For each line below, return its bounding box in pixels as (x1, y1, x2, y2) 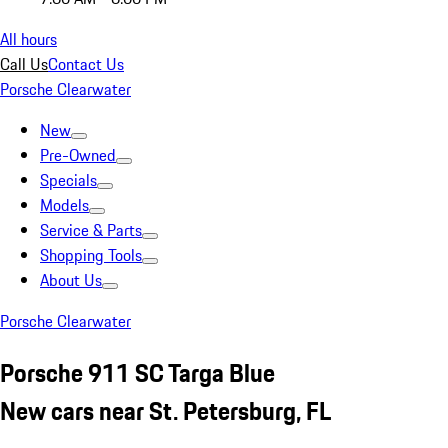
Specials (40, 168, 97, 192)
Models (40, 193, 89, 217)
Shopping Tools (40, 243, 142, 267)
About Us (40, 268, 102, 292)
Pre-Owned (40, 143, 116, 167)
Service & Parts (40, 218, 142, 242)
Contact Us (48, 52, 124, 76)
